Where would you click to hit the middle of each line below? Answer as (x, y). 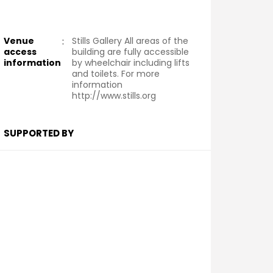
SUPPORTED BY (39, 133)
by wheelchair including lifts (131, 63)
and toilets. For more (116, 74)
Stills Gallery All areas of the (130, 41)
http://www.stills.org (114, 96)
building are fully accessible (131, 52)
